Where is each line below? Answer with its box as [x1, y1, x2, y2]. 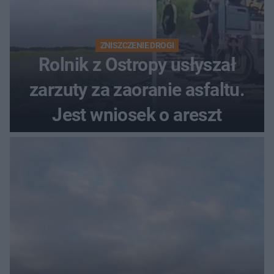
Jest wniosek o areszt [52, 104, 222, 126]
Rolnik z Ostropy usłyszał [39, 54, 235, 76]
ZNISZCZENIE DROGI [100, 40, 174, 51]
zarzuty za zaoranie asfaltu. [29, 79, 245, 101]
